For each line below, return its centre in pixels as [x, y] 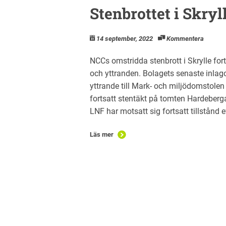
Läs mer [102, 134]
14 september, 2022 [125, 38]
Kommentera [185, 38]
